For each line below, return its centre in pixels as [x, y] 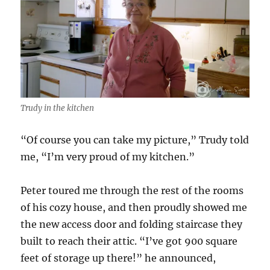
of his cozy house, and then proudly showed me [134, 207]
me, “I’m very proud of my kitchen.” [108, 156]
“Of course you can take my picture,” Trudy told [135, 140]
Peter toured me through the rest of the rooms [132, 190]
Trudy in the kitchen [58, 108]
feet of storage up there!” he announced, [118, 258]
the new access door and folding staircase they [132, 224]
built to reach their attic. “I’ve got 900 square [129, 241]
